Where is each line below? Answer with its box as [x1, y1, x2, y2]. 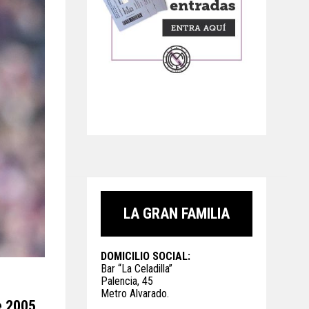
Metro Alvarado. [101, 287, 169, 300]
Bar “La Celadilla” [101, 262, 172, 275]
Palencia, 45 [101, 275, 153, 288]
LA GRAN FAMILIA [123, 205, 230, 222]
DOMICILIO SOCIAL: [101, 250, 190, 263]
